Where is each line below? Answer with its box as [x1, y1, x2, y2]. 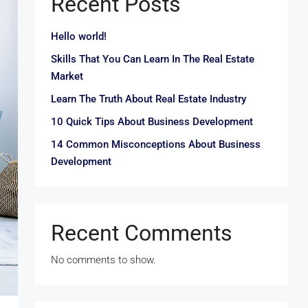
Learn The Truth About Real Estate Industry [51, 93, 246, 105]
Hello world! [51, 30, 107, 43]
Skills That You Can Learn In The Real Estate [51, 53, 254, 65]
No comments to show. [51, 254, 156, 266]
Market [51, 70, 83, 82]
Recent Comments [51, 220, 232, 246]
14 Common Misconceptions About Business [51, 138, 261, 151]
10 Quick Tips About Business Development [51, 115, 253, 128]
